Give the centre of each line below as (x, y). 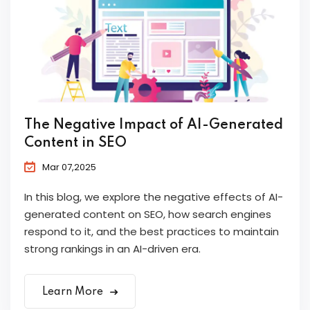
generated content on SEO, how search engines (148, 215)
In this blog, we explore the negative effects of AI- (154, 197)
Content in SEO (75, 144)
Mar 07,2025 (69, 167)
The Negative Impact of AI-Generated (154, 126)
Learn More (74, 292)
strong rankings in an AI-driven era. (112, 249)
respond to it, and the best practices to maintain (152, 232)
